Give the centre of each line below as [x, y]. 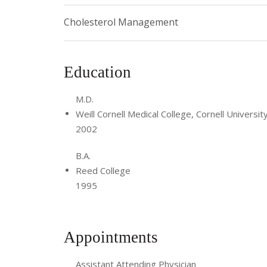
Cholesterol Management [121, 22]
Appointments [113, 237]
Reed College [103, 170]
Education [100, 72]
